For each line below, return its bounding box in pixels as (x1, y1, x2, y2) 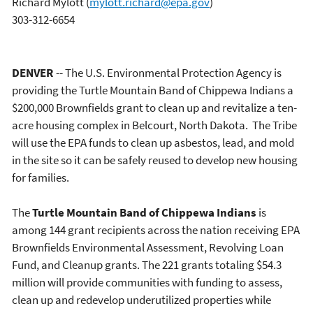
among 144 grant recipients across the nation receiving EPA (12, 222, 300, 238)
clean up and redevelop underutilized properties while (12, 292, 271, 308)
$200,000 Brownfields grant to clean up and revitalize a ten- (12, 99, 297, 115)
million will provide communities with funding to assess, (12, 275, 282, 291)
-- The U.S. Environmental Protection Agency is (56, 64, 282, 80)
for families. (12, 169, 71, 185)
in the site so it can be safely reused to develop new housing (12, 152, 298, 168)
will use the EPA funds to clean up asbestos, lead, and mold (12, 134, 294, 150)
